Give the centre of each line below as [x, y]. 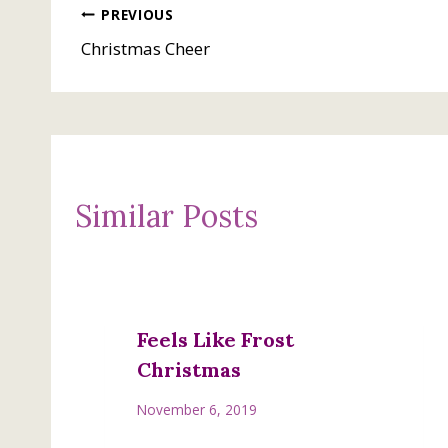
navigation [153, 65]
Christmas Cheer [145, 49]
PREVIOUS [137, 14]
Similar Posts [166, 216]
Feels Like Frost [215, 340]
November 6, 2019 [197, 409]
